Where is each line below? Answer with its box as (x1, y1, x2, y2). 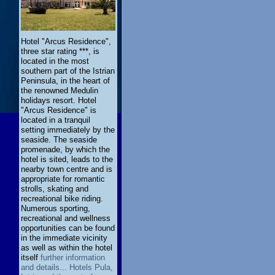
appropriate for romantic (21, 174, 105, 184)
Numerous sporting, (21, 204, 90, 214)
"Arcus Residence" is (21, 106, 96, 115)
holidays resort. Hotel (21, 96, 96, 106)
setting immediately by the (21, 125, 115, 135)
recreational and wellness (21, 214, 110, 223)
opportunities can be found (21, 223, 115, 233)
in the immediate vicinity (21, 233, 107, 243)
